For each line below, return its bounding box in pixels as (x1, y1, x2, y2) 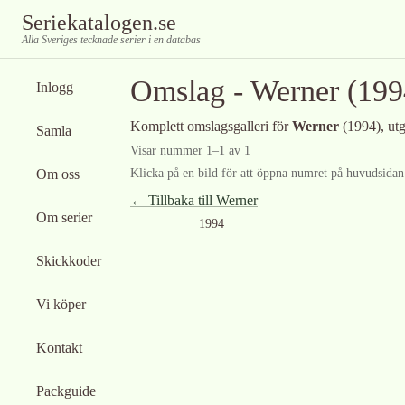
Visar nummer (130, 144, 206, 157)
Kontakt (36, 340, 82, 355)
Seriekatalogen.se (22, 11, 176, 34)
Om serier (36, 210, 92, 225)
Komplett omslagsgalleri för (130, 118, 292, 134)
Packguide (36, 383, 96, 399)
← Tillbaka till (130, 193, 216, 208)
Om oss (36, 166, 80, 182)
